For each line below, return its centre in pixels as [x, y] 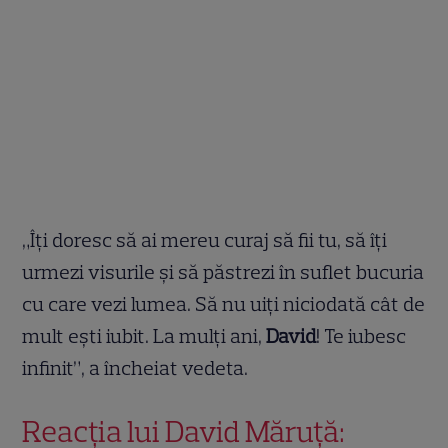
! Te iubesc [361, 336]
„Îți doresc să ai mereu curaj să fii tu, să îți [205, 240]
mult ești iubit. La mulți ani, [144, 336]
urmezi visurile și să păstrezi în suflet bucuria [223, 272]
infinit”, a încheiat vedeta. [135, 368]
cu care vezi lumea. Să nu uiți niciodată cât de [224, 304]
